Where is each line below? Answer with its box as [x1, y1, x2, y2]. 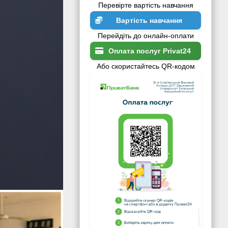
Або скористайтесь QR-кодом [96, 62, 195, 70]
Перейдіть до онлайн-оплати [97, 31, 194, 40]
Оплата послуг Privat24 [108, 46, 191, 55]
